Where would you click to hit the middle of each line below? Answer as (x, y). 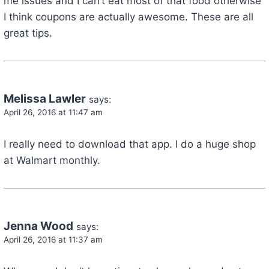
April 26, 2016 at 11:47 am (53, 112)
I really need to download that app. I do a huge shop (129, 144)
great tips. (28, 33)
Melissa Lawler (44, 98)
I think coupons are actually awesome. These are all (128, 17)
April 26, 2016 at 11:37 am (53, 239)
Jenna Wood (38, 226)
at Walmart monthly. (52, 160)
